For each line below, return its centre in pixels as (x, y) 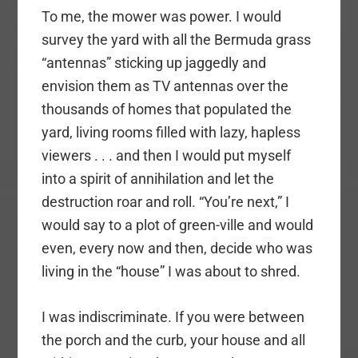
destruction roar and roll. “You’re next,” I (166, 202)
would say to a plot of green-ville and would (178, 225)
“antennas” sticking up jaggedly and (154, 63)
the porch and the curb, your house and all (174, 340)
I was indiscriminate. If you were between (173, 317)
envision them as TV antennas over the (165, 86)
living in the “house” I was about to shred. (171, 272)
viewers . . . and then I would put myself (167, 156)
